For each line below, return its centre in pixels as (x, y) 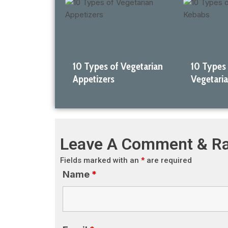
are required (168, 160)
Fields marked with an (101, 160)
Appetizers (94, 79)
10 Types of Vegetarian (118, 66)
